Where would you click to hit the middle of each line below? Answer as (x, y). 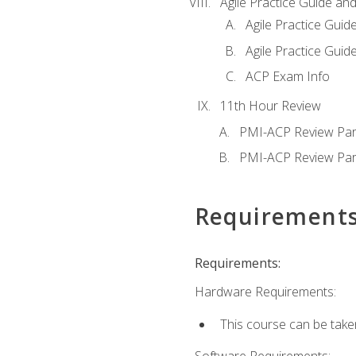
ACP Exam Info (287, 77)
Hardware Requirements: (265, 292)
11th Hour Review (270, 106)
